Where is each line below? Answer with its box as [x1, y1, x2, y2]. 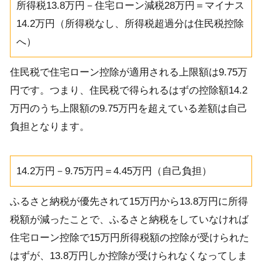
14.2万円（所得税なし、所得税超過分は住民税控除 [16, 18, 244, 30]
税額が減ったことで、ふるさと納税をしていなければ [9, 213, 249, 225]
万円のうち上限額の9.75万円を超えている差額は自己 [9, 103, 247, 115]
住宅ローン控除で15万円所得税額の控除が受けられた [9, 232, 249, 243]
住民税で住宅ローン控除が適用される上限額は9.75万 [9, 67, 247, 78]
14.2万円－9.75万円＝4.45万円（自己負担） [16, 165, 212, 177]
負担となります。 [9, 121, 89, 133]
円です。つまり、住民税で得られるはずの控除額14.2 [9, 85, 247, 96]
